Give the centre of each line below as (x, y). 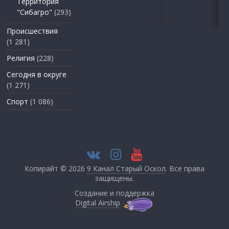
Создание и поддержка (114, 193)
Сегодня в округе (37, 75)
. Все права (185, 169)
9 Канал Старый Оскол (126, 169)
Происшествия (32, 31)
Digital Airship (98, 203)
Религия (21, 58)
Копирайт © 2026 (55, 169)
